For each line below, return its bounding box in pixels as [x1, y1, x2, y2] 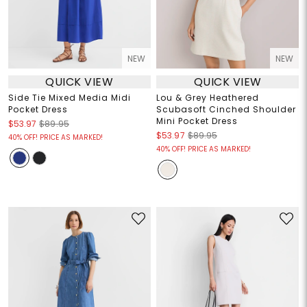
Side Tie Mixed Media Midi [8, 92, 131, 104]
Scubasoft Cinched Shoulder [156, 103, 296, 116]
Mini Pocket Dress [156, 115, 238, 127]
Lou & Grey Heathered [156, 92, 259, 104]
